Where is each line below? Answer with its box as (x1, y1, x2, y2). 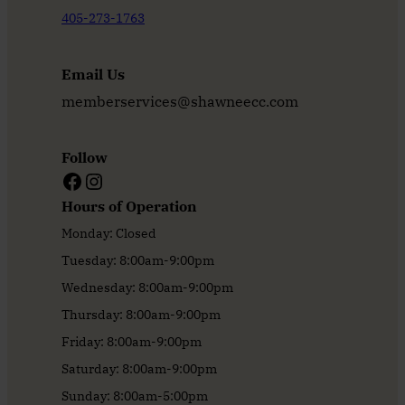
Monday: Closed (61, 225, 156, 242)
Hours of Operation (61, 197, 197, 216)
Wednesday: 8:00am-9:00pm (61, 279, 233, 297)
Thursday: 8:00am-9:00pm (61, 306, 221, 324)
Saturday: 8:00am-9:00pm (61, 361, 217, 378)
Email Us (61, 65, 125, 84)
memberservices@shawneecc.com (61, 92, 298, 111)
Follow (61, 148, 108, 167)
